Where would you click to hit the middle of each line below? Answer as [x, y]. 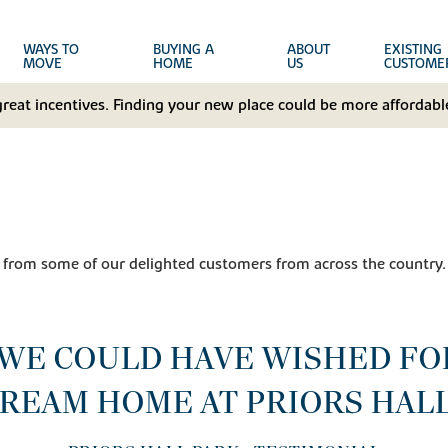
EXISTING [412, 50]
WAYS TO [51, 50]
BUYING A [183, 50]
